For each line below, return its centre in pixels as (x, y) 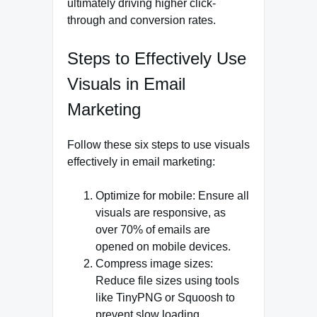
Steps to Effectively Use (157, 58)
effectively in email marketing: (141, 161)
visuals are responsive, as (161, 212)
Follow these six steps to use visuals (158, 144)
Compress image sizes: (154, 263)
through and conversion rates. (142, 20)
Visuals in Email (126, 83)
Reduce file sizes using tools (167, 280)
